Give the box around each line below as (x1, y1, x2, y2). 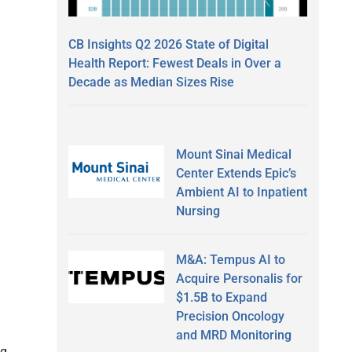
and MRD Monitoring (175, 327, 291, 343)
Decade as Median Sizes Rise (68, 74, 234, 90)
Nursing (175, 203, 220, 218)
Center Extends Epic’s (175, 165, 296, 181)
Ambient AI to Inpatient (175, 184, 307, 200)
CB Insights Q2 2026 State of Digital (68, 36, 269, 52)
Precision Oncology (175, 308, 284, 324)
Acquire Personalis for (175, 270, 302, 286)
